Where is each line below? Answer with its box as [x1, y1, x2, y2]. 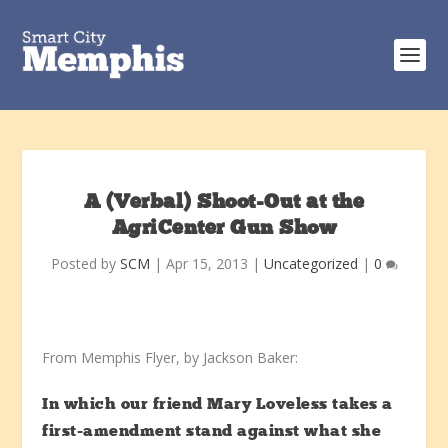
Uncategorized [263, 254, 358, 273]
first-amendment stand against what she [42, 424, 382, 441]
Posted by [50, 254, 120, 273]
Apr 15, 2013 [165, 254, 248, 273]
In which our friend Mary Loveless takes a [42, 397, 393, 414]
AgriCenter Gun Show [111, 219, 337, 239]
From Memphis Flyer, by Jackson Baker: [42, 348, 299, 367]
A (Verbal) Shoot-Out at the [83, 193, 365, 213]
